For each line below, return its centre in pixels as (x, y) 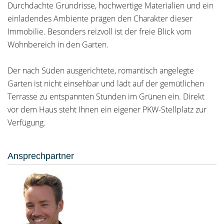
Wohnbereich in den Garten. (58, 44)
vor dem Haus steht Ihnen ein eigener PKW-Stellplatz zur (107, 109)
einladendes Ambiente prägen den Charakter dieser (100, 18)
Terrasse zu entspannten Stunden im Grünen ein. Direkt (106, 96)
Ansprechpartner (41, 156)
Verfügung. (26, 122)
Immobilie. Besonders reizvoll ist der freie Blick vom (99, 31)
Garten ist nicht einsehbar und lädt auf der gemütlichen (106, 83)
